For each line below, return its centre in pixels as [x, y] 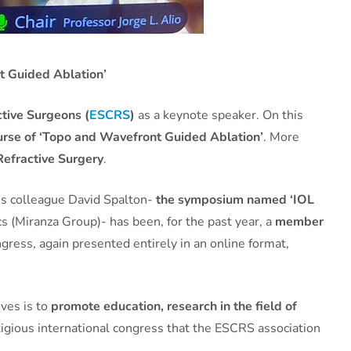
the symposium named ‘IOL [235, 199]
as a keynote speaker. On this [219, 115]
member [299, 221]
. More [281, 137]
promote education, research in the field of [174, 306]
